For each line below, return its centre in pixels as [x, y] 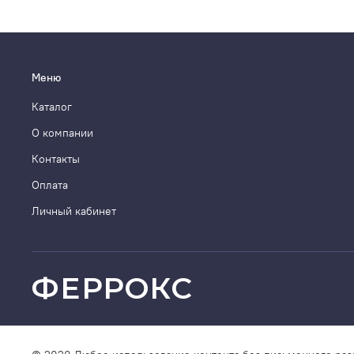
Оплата [50, 185]
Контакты [56, 159]
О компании [62, 133]
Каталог [52, 107]
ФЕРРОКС [113, 288]
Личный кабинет [74, 211]
